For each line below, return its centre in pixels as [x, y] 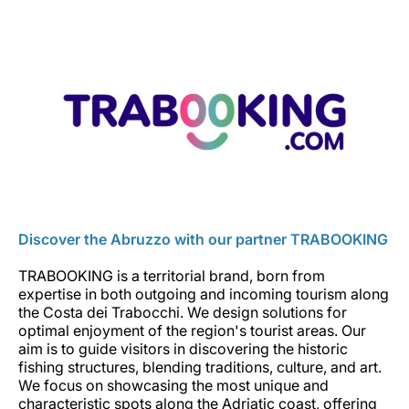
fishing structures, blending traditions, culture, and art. [200, 367]
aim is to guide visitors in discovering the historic [183, 349]
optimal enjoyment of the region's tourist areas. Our [192, 331]
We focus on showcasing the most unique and [173, 386]
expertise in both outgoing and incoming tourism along [204, 294]
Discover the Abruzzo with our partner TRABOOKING [203, 240]
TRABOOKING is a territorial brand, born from [172, 276]
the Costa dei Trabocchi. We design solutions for [183, 313]
